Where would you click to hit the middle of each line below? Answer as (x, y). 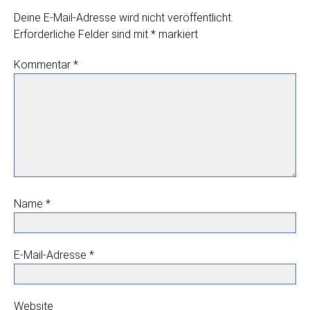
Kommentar (44, 65)
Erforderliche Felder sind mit (82, 35)
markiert (177, 35)
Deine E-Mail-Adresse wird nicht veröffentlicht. (124, 18)
